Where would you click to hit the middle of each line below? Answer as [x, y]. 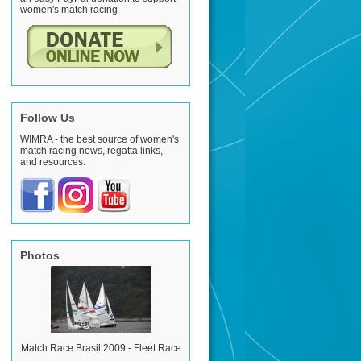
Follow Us [48, 118]
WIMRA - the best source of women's [100, 139]
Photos [40, 255]
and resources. [53, 162]
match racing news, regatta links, [91, 151]
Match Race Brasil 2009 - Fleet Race [101, 348]
